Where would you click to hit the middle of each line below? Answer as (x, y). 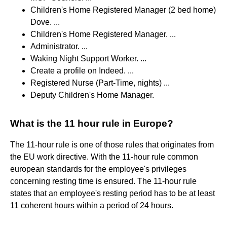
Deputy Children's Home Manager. (92, 95)
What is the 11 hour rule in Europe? (92, 123)
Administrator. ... (59, 46)
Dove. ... (45, 22)
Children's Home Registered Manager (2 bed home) (123, 10)
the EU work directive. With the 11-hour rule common (104, 157)
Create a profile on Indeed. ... (82, 70)
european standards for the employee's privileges (98, 169)
